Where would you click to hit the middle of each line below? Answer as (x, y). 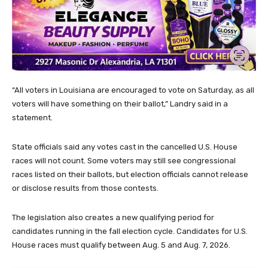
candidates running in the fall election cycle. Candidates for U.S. (130, 231)
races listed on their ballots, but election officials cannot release (130, 174)
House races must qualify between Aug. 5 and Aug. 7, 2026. (121, 245)
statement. (32, 117)
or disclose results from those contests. (85, 188)
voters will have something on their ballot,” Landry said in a (120, 103)
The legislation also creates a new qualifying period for (113, 217)
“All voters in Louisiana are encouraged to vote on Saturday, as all (133, 90)
